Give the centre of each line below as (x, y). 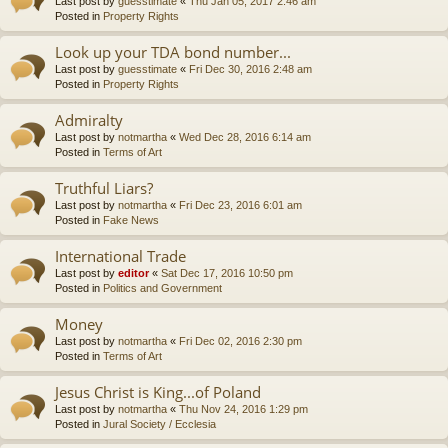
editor (133, 272)
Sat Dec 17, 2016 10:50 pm (227, 272)
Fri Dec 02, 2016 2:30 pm (240, 340)
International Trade (120, 255)
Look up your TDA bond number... (173, 51)
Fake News (131, 219)
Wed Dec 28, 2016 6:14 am (245, 136)
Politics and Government (162, 287)
